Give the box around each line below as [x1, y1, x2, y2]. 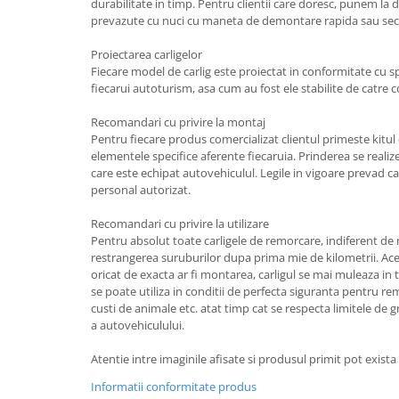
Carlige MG [13, 171, 79, 188]
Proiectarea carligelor [91, 46, 202, 62]
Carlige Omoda [13, 281, 103, 298]
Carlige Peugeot [13, 337, 110, 354]
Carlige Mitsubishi [13, 226, 123, 243]
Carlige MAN [13, 88, 88, 105]
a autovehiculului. [91, 317, 184, 333]
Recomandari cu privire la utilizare [91, 216, 269, 232]
